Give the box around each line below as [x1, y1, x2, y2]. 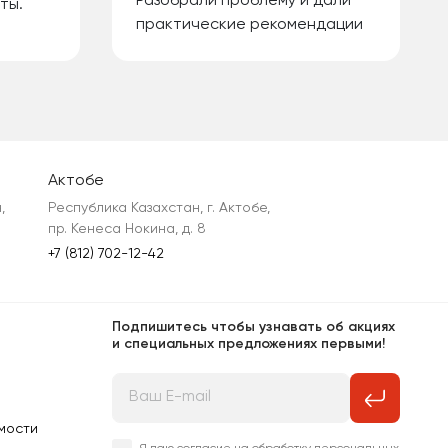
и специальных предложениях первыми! [112, 336, 385, 351]
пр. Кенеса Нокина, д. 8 [48, 221, 206, 236]
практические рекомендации [136, 17, 363, 33]
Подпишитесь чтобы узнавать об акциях [112, 319, 395, 334]
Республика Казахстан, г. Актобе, [48, 200, 270, 215]
